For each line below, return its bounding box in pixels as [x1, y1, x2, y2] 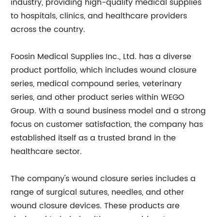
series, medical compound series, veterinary [11, 77, 182, 90]
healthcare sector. [11, 145, 82, 158]
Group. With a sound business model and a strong [11, 105, 206, 117]
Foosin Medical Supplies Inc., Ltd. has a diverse [11, 50, 192, 63]
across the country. [11, 23, 86, 36]
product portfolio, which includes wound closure [11, 64, 197, 77]
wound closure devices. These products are [11, 200, 180, 212]
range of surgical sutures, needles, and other [11, 186, 185, 199]
